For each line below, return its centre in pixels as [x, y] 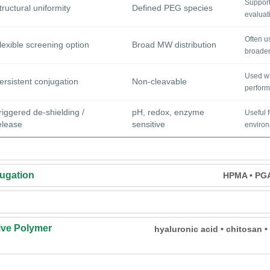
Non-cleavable [159, 82]
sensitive [149, 125]
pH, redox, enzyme [168, 113]
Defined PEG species [172, 8]
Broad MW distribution [174, 45]
